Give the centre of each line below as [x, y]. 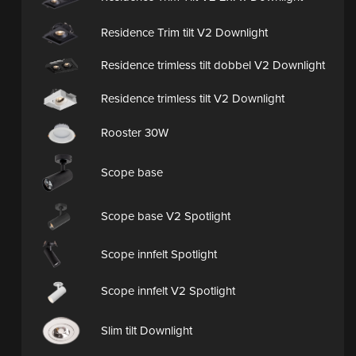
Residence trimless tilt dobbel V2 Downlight [213, 66]
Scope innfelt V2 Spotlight [168, 291]
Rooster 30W [135, 133]
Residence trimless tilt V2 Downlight [193, 99]
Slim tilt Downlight [147, 331]
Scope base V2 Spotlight [166, 216]
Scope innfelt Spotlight [159, 254]
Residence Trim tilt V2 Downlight [184, 32]
